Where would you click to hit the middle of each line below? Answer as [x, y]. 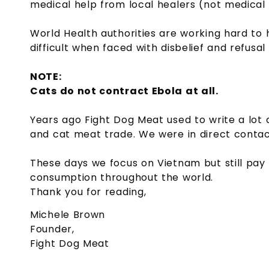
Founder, [52, 229]
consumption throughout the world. [122, 177]
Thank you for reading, [88, 192]
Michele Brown [68, 215]
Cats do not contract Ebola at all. [124, 91]
